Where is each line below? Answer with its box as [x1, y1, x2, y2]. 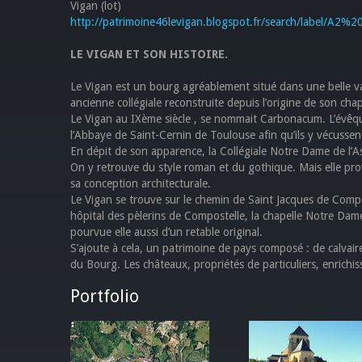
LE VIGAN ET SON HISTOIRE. [70, 47, 228, 61]
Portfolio [70, 285, 139, 306]
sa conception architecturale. [70, 176, 211, 190]
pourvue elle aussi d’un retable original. [70, 225, 263, 238]
